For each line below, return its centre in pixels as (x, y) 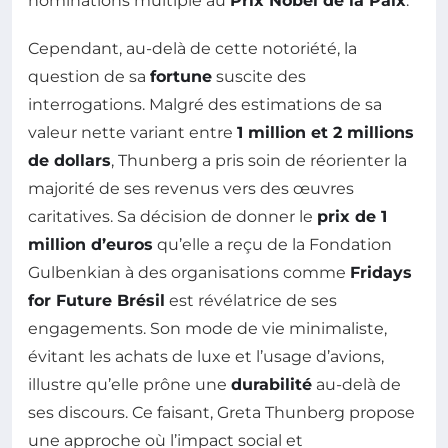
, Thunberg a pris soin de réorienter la (259, 160)
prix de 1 (352, 216)
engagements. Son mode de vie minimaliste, (207, 328)
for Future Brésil (96, 300)
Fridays (381, 272)
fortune (181, 76)
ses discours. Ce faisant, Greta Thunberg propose (221, 412)
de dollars (69, 160)
